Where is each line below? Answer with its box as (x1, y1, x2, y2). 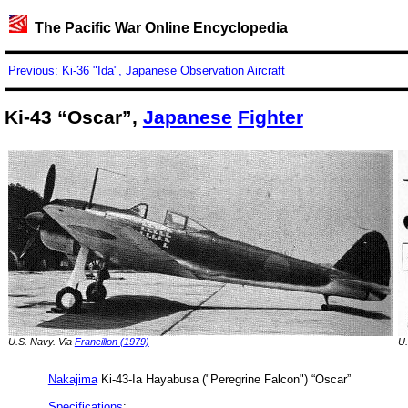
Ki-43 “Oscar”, (4, 106, 143, 128)
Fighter (237, 106, 303, 128)
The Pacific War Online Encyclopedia (26, 20, 288, 36)
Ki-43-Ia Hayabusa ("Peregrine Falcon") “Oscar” (97, 372, 351, 386)
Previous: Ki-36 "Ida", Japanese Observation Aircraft (7, 64, 285, 78)
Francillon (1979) (74, 335, 149, 347)
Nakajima (47, 372, 97, 386)
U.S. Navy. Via (7, 335, 75, 347)
